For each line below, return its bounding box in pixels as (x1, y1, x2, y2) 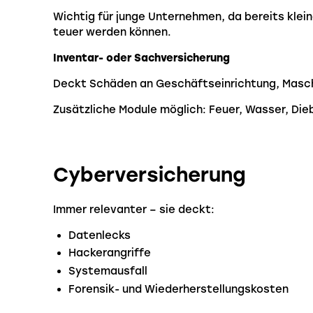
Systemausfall (68, 265, 148, 278)
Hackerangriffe (68, 247, 152, 260)
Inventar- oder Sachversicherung (53, 51, 230, 64)
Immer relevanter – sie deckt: (53, 203, 214, 216)
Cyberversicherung (53, 163, 246, 187)
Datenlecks (68, 228, 131, 242)
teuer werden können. (53, 26, 171, 38)
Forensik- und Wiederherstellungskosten (68, 282, 289, 296)
